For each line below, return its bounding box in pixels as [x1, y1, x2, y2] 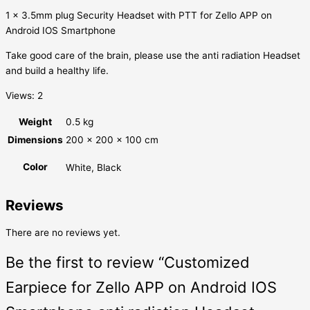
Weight [19, 116, 52, 128]
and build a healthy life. [6, 64, 109, 76]
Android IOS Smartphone [6, 25, 116, 37]
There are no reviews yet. [6, 227, 120, 239]
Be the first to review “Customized [6, 253, 250, 272]
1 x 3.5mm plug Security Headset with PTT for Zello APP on [6, 10, 272, 21]
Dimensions [8, 134, 63, 146]
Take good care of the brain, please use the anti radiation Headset [6, 49, 300, 61]
